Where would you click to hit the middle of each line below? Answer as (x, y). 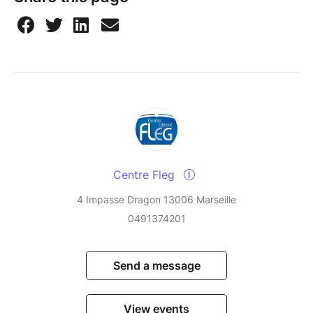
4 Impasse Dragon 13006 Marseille (156, 199)
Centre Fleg (145, 174)
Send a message (156, 265)
